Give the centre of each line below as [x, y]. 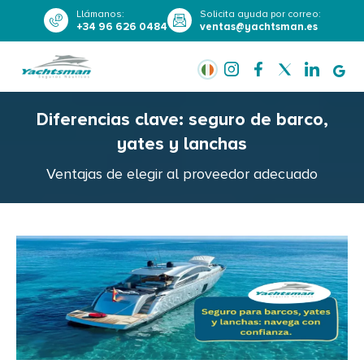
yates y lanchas [182, 145]
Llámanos [99, 14]
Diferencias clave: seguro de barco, [182, 120]
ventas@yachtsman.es [258, 27]
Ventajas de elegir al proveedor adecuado [182, 174]
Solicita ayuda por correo [259, 14]
